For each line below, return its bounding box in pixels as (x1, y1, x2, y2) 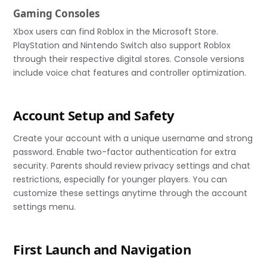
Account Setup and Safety (13, 106, 175, 125)
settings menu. (13, 201, 76, 213)
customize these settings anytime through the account (13, 187, 248, 200)
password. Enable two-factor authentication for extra (13, 146, 237, 159)
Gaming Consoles (13, 6, 100, 20)
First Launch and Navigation (13, 240, 191, 259)
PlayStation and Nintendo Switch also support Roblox (13, 39, 231, 52)
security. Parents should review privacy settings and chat (13, 160, 251, 172)
